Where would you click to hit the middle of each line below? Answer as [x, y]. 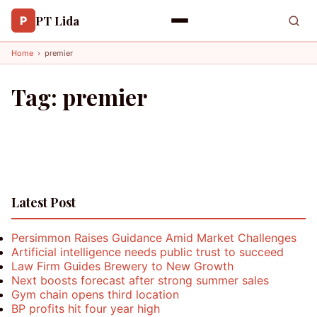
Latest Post [44, 202]
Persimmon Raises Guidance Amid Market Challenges [154, 238]
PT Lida [57, 21]
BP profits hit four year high [86, 309]
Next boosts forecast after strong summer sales [140, 280]
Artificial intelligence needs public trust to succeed [148, 252]
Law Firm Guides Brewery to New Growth [122, 266]
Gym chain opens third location [95, 294]
